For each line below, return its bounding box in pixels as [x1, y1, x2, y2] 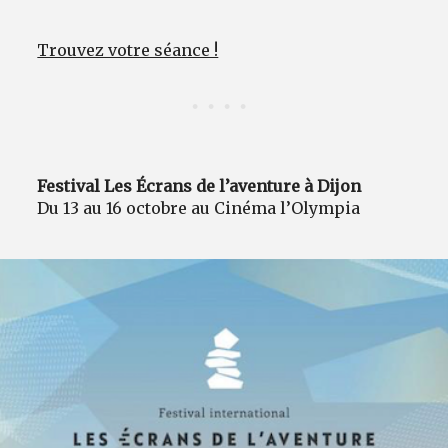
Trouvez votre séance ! [37, 39, 219, 60]
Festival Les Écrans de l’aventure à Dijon [37, 175, 362, 196]
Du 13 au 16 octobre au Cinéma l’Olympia [37, 197, 361, 218]
